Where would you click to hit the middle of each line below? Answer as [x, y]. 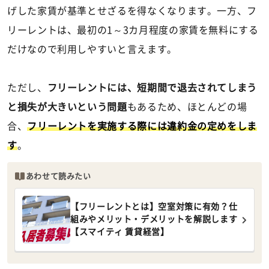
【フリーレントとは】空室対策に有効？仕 [154, 207]
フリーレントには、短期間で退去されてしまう [152, 87]
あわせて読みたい [58, 176]
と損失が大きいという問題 [67, 107]
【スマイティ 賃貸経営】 [120, 232]
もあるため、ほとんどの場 [187, 107]
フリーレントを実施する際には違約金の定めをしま [142, 126]
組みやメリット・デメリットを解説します [154, 219]
